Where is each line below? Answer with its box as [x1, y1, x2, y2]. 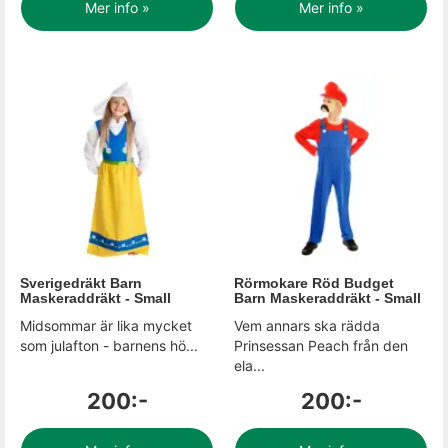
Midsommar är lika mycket [20, 317, 192, 334]
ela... [234, 357, 265, 374]
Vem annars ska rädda [234, 317, 380, 334]
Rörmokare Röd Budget [234, 275, 394, 291]
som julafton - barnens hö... [20, 337, 198, 354]
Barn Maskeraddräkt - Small [234, 290, 421, 306]
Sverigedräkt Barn [20, 275, 142, 291]
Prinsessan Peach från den [234, 337, 408, 354]
